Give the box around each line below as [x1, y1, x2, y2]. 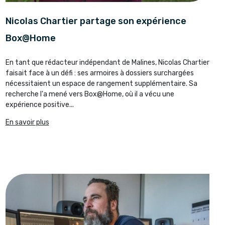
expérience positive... [5, 100, 74, 109]
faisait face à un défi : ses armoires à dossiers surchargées [5, 69, 194, 78]
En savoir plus [5, 118, 49, 127]
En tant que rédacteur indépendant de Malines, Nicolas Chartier [5, 58, 209, 67]
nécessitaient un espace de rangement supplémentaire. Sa [5, 79, 197, 88]
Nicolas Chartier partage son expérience [5, 16, 186, 27]
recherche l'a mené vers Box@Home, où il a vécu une [5, 90, 174, 99]
